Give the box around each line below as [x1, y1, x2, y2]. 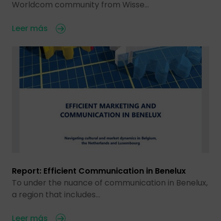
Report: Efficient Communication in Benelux [12, 165, 186, 177]
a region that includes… [12, 188, 100, 200]
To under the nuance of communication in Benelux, [12, 177, 208, 188]
